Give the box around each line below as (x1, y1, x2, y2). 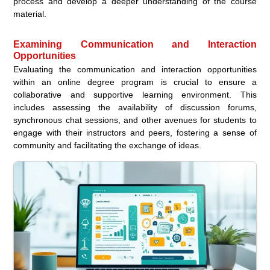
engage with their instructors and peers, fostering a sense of (13, 127, 257, 137)
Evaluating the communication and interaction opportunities (13, 64, 257, 74)
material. (13, 8, 47, 19)
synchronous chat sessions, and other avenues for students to (13, 115, 257, 125)
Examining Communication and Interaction (13, 39, 257, 49)
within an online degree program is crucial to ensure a (13, 77, 257, 87)
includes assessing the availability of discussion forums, (13, 102, 257, 112)
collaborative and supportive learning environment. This (13, 89, 257, 99)
